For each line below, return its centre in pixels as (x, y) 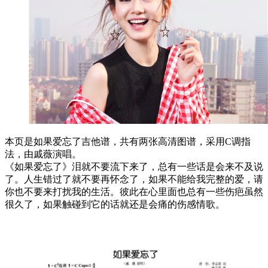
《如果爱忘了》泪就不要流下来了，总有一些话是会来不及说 (134, 166)
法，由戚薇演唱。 (43, 154)
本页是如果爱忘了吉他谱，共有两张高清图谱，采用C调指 (128, 141)
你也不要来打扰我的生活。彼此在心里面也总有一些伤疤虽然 (134, 191)
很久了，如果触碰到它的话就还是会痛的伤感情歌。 (115, 204)
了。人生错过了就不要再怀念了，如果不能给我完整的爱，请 (134, 179)
